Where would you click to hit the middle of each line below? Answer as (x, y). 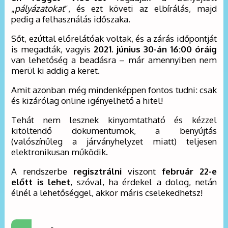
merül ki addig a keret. (56, 71)
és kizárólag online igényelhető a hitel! (87, 101)
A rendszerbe (42, 172)
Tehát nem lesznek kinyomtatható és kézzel (114, 120)
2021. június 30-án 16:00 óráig (155, 49)
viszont (142, 172)
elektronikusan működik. (60, 152)
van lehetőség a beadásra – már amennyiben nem (114, 60)
